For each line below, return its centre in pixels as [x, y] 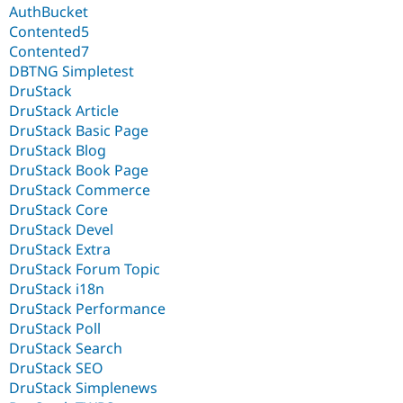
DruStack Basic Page [79, 131]
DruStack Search [66, 349]
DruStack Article [64, 111]
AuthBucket [49, 12]
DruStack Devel [61, 230]
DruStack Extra [60, 250]
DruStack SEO [56, 368]
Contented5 [49, 32]
